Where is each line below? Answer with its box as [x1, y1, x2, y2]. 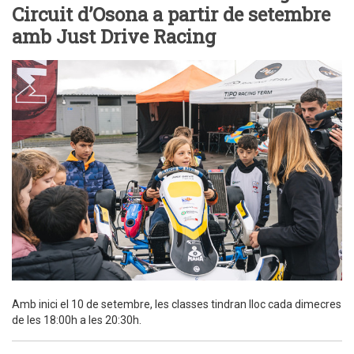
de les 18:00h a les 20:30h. [12, 313, 141, 326]
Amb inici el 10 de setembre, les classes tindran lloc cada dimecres [12, 297, 341, 311]
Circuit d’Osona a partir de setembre [12, 2, 330, 28]
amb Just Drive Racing [12, 24, 216, 50]
